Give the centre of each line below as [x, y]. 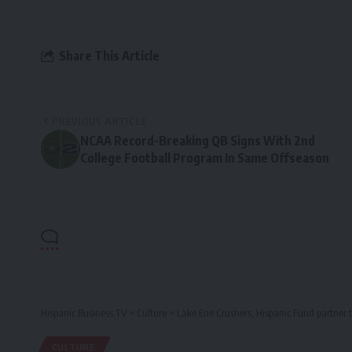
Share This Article [109, 55]
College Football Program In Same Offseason [205, 158]
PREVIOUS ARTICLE [100, 121]
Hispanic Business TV [84, 313]
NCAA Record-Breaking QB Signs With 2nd [198, 141]
